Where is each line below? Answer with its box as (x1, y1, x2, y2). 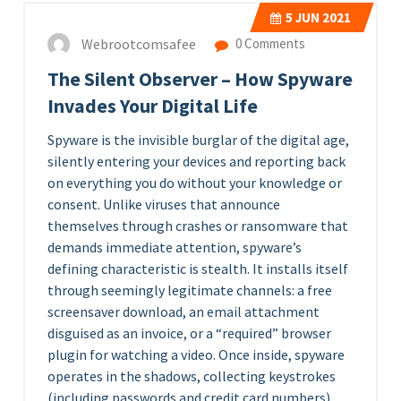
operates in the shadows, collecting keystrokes (47, 367, 336, 385)
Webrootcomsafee (81, 35, 196, 54)
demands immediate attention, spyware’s (47, 238, 302, 256)
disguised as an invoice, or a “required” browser (47, 324, 331, 342)
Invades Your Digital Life (47, 94, 258, 118)
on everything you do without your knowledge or (47, 174, 342, 192)
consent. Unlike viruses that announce (47, 195, 280, 213)
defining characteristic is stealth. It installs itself (47, 260, 348, 277)
